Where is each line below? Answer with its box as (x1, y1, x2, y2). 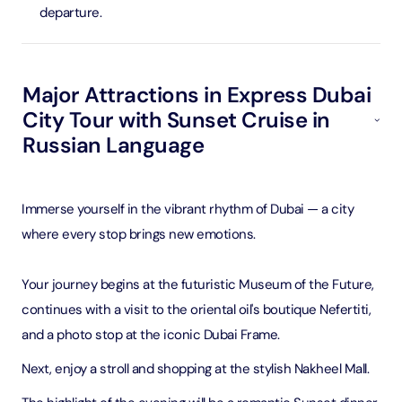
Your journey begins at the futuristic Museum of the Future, (22, 275, 374, 293)
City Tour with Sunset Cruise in (22, 106, 330, 134)
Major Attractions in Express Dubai (22, 81, 371, 109)
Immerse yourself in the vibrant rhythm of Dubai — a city (22, 200, 354, 218)
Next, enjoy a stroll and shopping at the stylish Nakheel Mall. (22, 360, 369, 378)
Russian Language (22, 131, 204, 159)
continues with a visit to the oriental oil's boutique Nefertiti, (22, 301, 371, 319)
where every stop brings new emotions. (22, 225, 256, 243)
